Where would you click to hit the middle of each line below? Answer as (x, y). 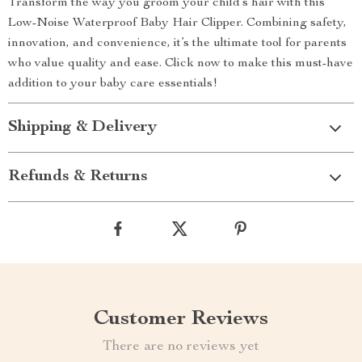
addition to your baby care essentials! (113, 84)
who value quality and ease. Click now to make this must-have (181, 64)
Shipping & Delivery (82, 128)
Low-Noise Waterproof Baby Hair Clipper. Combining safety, (177, 23)
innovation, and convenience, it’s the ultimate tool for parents (177, 44)
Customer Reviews (181, 319)
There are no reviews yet (181, 347)
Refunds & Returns (78, 177)
